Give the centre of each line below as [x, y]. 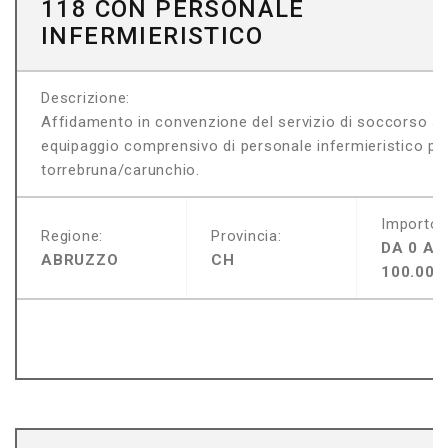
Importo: [412, 224]
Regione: [72, 236]
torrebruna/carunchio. [120, 170]
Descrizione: [85, 98]
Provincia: [246, 236]
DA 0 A [408, 248]
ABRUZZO [80, 260]
